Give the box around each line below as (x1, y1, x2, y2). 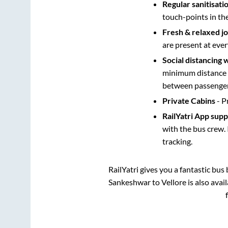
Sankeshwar (108, 177, 151, 187)
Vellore (161, 177, 186, 187)
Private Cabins (162, 95, 215, 105)
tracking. (162, 136, 192, 146)
